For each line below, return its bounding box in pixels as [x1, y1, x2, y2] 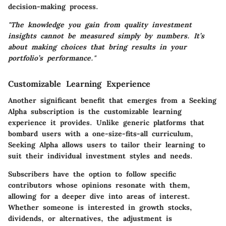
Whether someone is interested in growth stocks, [8, 202, 192, 212]
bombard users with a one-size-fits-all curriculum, [8, 129, 193, 138]
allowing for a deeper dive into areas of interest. [8, 191, 190, 201]
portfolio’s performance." [8, 53, 96, 63]
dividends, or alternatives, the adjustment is [8, 213, 172, 223]
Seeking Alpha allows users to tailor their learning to [8, 140, 205, 149]
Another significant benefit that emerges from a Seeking [8, 95, 216, 105]
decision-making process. [8, 2, 98, 12]
